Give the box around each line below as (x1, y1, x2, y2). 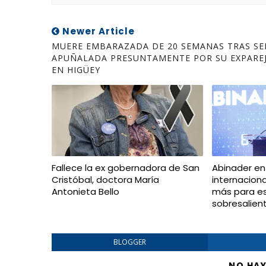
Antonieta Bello (52, 185, 119, 198)
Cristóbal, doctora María (52, 173, 159, 186)
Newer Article (60, 25, 135, 37)
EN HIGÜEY (52, 64, 100, 75)
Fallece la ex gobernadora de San (52, 161, 199, 174)
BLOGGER (113, 237, 146, 247)
